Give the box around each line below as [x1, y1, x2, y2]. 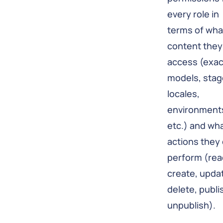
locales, [167, 88, 200, 100]
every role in [167, 8, 219, 20]
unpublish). [167, 199, 216, 212]
